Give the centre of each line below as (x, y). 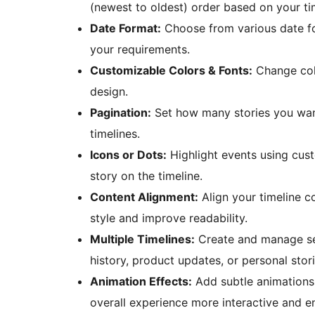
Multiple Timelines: (142, 239)
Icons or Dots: (128, 155)
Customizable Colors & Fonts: (171, 71)
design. (109, 92)
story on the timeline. (146, 176)
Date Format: (126, 28)
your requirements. (140, 50)
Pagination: (121, 113)
